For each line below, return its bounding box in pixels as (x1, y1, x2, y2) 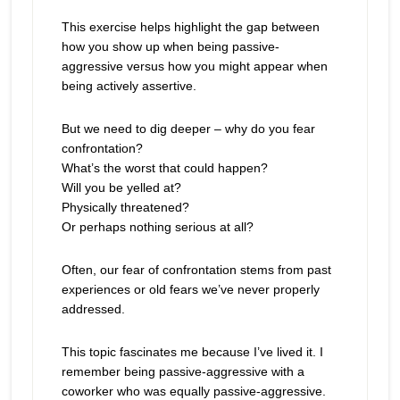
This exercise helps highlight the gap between (61, 20, 320, 35)
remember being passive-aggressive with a (61, 364, 304, 379)
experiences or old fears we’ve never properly (61, 282, 320, 297)
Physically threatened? (61, 200, 189, 215)
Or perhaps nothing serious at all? (61, 220, 254, 235)
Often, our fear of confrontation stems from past (61, 262, 331, 278)
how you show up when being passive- (61, 39, 279, 54)
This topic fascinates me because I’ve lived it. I (61, 345, 323, 360)
